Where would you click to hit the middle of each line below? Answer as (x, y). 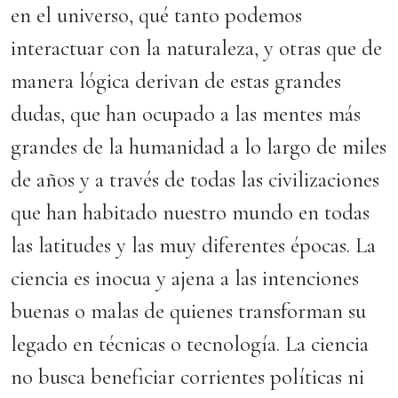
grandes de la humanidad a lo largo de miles (199, 147)
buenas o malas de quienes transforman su (188, 311)
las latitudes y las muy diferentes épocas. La (193, 245)
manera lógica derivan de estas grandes (176, 81)
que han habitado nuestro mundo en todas (190, 212)
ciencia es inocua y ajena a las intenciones (185, 278)
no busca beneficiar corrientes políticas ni (187, 377)
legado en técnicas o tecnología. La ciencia (190, 344)
